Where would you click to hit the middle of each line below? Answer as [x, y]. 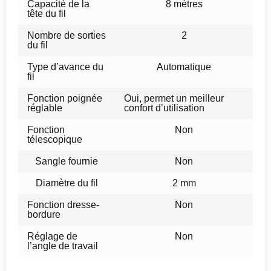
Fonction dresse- [63, 204]
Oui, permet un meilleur [174, 98]
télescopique [55, 139]
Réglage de [52, 236]
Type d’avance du [65, 67]
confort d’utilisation [164, 108]
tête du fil [47, 13]
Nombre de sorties [67, 35]
